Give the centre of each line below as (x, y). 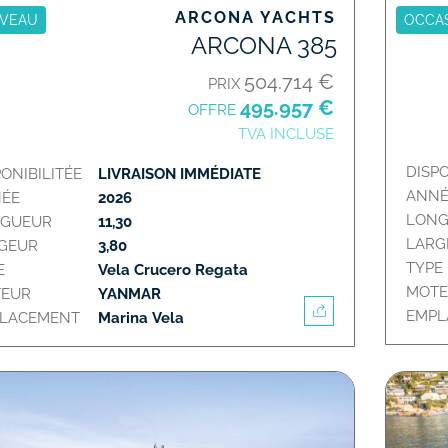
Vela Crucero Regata (172, 269)
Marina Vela (140, 317)
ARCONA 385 (264, 45)
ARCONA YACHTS (256, 17)
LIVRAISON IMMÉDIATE (181, 173)
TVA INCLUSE (286, 133)
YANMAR (129, 293)
